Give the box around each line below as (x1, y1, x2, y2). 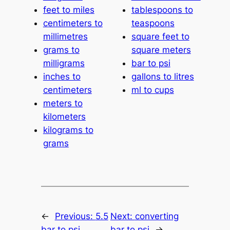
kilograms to (43, 124, 93, 135)
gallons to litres (131, 71, 194, 82)
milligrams (43, 57, 85, 68)
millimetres (43, 31, 88, 42)
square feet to (131, 31, 189, 42)
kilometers (43, 111, 86, 122)
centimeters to (43, 17, 103, 28)
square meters (131, 44, 191, 55)
